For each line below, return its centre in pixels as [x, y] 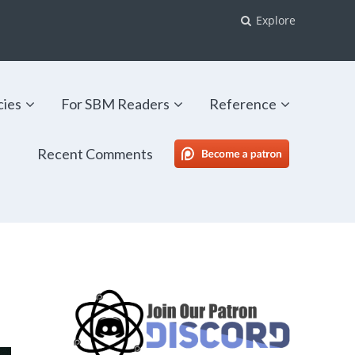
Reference [242, 104]
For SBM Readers [115, 104]
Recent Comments [95, 154]
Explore [274, 20]
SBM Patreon [248, 154]
